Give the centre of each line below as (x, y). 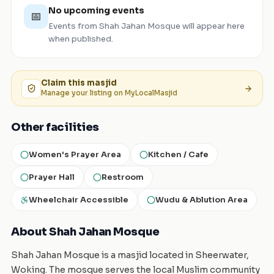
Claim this (64, 83)
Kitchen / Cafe (178, 154)
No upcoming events (96, 10)
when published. (81, 39)
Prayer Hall (52, 177)
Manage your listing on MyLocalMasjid (109, 93)
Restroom (123, 177)
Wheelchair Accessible (79, 200)
